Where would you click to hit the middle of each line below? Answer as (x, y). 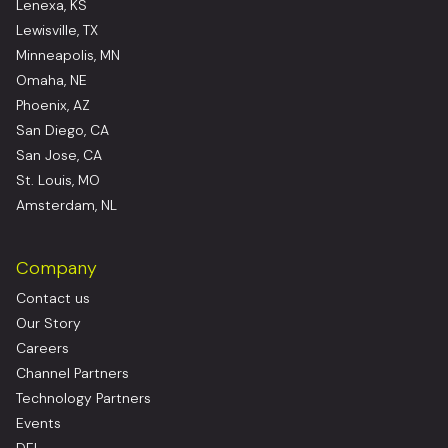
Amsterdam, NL (66, 205)
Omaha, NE (51, 80)
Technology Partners (83, 398)
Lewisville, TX (57, 30)
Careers (42, 348)
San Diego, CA (62, 130)
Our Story (48, 323)
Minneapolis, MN (68, 55)
